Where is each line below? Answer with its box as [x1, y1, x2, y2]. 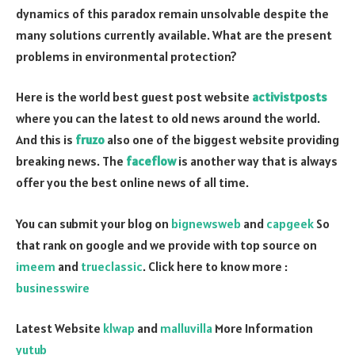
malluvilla [160, 320, 212, 337]
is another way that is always [176, 153, 338, 170]
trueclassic [81, 258, 143, 274]
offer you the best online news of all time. [16, 174, 249, 191]
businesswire [16, 279, 90, 296]
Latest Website [16, 320, 101, 337]
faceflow [126, 153, 176, 170]
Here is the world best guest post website [16, 89, 252, 105]
